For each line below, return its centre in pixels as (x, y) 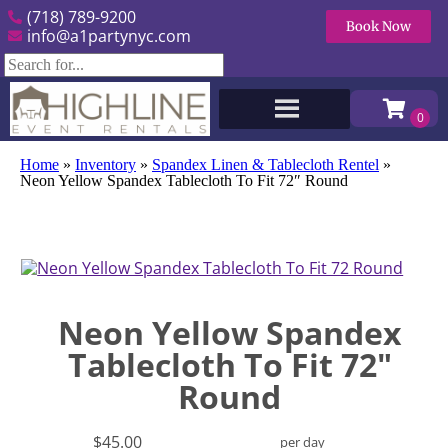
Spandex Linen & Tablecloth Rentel (265, 164)
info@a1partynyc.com (108, 35)
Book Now (378, 26)
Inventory (105, 164)
